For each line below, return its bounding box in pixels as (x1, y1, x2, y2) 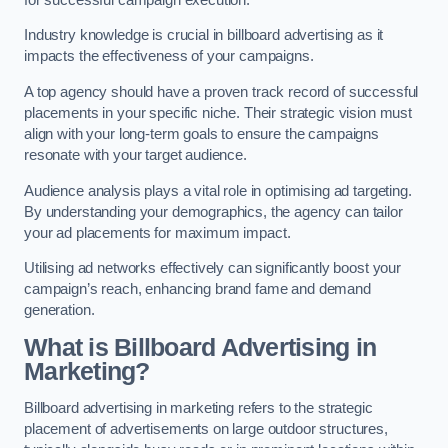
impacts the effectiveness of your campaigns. (24, 48, 318, 65)
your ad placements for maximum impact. (24, 224, 295, 241)
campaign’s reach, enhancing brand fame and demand (24, 281, 371, 298)
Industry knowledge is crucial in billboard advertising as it (24, 27, 384, 44)
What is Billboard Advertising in (24, 333, 377, 361)
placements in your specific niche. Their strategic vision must (24, 104, 412, 121)
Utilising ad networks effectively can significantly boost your (24, 260, 401, 277)
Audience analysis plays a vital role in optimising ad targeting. (24, 182, 412, 199)
